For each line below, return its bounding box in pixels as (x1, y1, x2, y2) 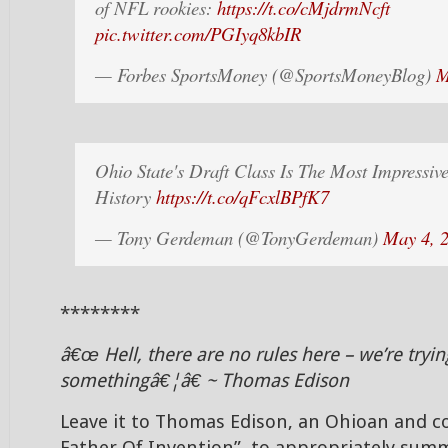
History (95, 184, 156, 209)
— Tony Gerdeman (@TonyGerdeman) (95, 225, 383, 250)
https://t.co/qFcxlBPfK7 (156, 184, 329, 209)
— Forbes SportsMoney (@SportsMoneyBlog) (95, 62, 436, 87)
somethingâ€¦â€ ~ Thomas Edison (60, 370, 349, 392)
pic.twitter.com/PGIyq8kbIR (95, 21, 301, 46)
